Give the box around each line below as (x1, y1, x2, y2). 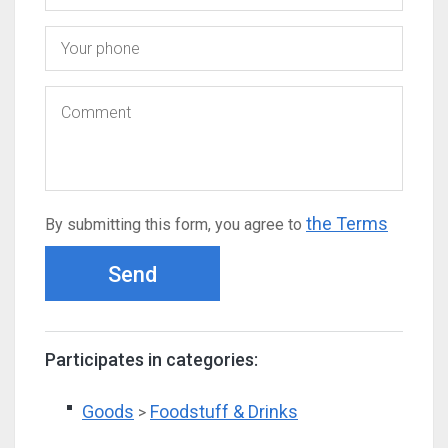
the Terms (306, 213, 388, 234)
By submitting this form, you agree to (45, 215, 306, 234)
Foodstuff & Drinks (150, 401, 298, 422)
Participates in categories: (45, 349, 258, 370)
